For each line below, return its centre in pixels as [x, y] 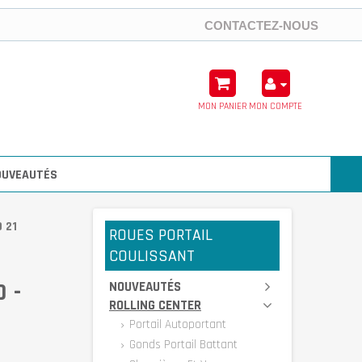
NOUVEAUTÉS [145, 287]
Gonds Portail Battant [182, 345]
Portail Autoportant [176, 324]
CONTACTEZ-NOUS [261, 25]
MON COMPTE [276, 106]
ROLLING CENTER [155, 305]
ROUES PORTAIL [161, 235]
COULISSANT [152, 256]
